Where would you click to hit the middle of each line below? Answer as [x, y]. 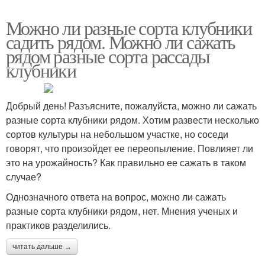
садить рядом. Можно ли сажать [121, 42]
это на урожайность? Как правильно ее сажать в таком [126, 163]
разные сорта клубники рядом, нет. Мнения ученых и [122, 211]
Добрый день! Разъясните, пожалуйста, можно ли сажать [131, 106]
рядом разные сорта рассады [108, 56]
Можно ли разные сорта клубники [129, 28]
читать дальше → [42, 247]
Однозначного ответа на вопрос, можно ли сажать [116, 197]
